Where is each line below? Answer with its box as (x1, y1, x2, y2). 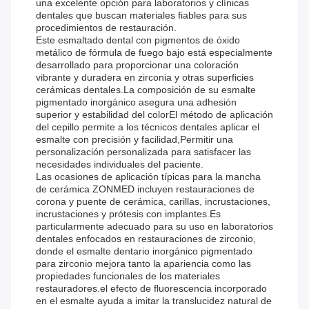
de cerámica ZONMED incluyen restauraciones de (36, 183, 255, 195)
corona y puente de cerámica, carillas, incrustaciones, (36, 196, 270, 208)
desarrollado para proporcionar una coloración (36, 59, 239, 71)
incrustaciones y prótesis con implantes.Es (36, 208, 221, 220)
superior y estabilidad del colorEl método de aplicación (36, 109, 273, 121)
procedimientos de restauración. (36, 22, 177, 34)
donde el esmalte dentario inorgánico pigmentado (36, 246, 252, 257)
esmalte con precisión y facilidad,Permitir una (36, 134, 233, 146)
